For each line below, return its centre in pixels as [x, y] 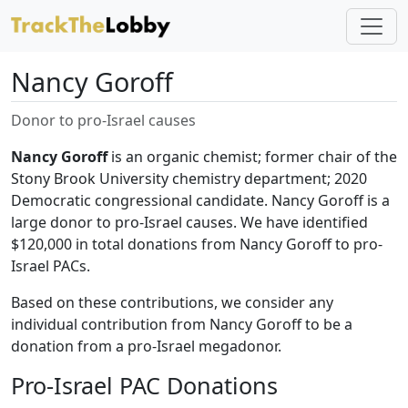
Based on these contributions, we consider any [172, 302]
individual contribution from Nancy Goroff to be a [182, 324]
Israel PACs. [51, 266]
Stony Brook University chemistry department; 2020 [189, 178]
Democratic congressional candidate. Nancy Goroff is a [200, 200]
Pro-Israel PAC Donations [144, 385]
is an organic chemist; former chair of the [252, 157]
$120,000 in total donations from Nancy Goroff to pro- [197, 244]
